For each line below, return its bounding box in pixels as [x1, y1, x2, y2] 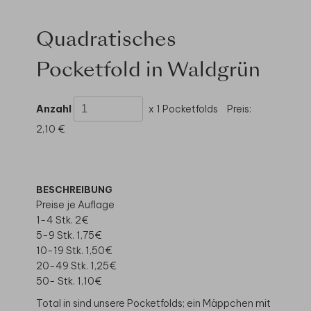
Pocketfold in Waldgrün [36, 62, 260, 81]
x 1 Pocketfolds [149, 103, 220, 115]
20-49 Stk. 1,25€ [36, 260, 116, 272]
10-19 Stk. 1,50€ [36, 244, 112, 257]
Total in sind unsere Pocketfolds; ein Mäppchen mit [36, 297, 271, 310]
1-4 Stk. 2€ [36, 214, 88, 226]
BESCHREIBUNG [36, 184, 112, 195]
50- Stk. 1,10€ [36, 275, 101, 287]
